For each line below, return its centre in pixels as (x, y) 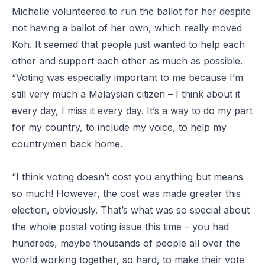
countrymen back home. (67, 143)
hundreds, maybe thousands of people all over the (126, 243)
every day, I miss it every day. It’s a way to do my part (132, 110)
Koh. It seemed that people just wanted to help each (128, 44)
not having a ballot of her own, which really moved (127, 28)
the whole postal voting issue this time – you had (120, 226)
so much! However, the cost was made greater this (126, 193)
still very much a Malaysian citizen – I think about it (126, 94)
